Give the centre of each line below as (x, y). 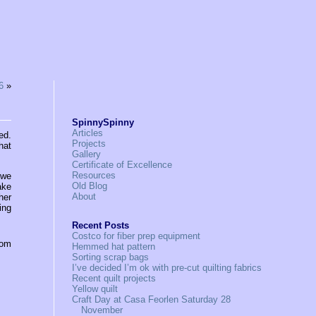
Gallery (87, 154)
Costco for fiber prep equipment (136, 236)
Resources (94, 175)
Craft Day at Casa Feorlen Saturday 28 (152, 299)
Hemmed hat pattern (114, 247)
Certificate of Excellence (122, 165)
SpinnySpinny (103, 122)
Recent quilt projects (114, 278)
